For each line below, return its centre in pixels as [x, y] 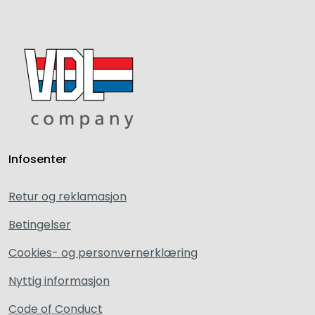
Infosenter [38, 160]
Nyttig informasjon [59, 281]
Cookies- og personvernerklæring [103, 253]
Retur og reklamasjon [67, 197]
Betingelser [40, 225]
